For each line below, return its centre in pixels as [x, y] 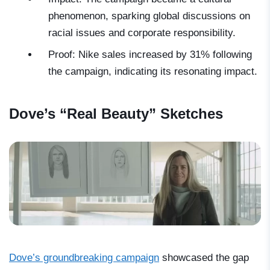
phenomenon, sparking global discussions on [149, 16]
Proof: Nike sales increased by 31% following [150, 55]
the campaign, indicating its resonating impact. [153, 72]
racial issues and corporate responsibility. [142, 33]
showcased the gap [204, 258]
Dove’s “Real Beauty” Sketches [116, 114]
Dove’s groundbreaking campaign [84, 258]
